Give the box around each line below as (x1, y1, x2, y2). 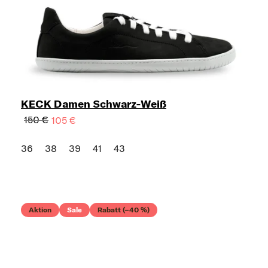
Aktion (29, 205, 51, 214)
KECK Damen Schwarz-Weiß (21, 96, 166, 111)
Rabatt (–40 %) (98, 205, 150, 214)
